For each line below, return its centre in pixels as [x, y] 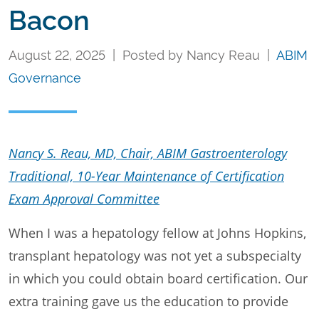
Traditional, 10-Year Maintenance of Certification [146, 176]
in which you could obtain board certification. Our [158, 278]
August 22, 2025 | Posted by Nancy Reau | [142, 53]
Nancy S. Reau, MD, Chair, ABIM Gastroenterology [148, 153]
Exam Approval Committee [84, 198]
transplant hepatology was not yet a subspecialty [155, 255]
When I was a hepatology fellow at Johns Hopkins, [157, 232]
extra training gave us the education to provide [148, 301]
